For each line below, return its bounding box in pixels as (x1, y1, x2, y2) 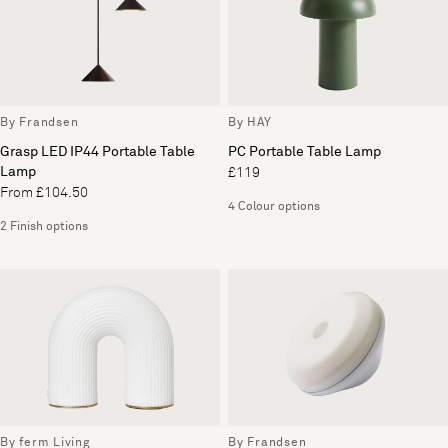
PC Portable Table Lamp (228, 144, 381, 159)
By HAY (228, 116, 272, 129)
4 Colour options (228, 200, 320, 213)
